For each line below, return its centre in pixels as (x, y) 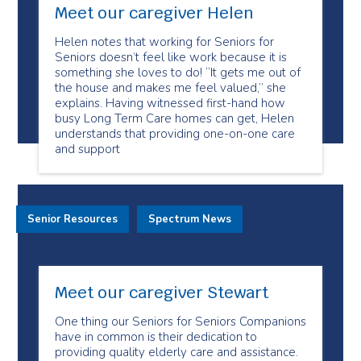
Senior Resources (73, 219)
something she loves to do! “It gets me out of (178, 73)
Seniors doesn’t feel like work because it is (171, 57)
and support (87, 149)
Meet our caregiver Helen (154, 13)
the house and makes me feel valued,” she (170, 88)
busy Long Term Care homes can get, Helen (174, 118)
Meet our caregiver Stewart (162, 293)
